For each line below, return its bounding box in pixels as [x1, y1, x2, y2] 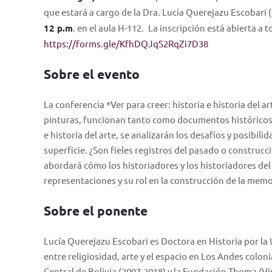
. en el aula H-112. [73, 22, 146, 33]
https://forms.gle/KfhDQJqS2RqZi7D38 [44, 38, 208, 49]
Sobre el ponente [44, 202, 148, 219]
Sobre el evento [44, 66, 140, 82]
